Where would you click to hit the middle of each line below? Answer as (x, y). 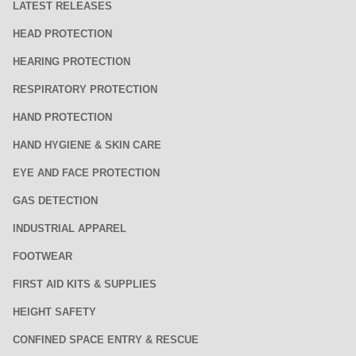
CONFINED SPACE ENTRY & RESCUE (106, 340)
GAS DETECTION (55, 201)
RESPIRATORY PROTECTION (85, 89)
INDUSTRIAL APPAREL (70, 228)
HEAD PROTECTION (62, 34)
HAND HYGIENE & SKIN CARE (87, 145)
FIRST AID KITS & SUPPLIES (85, 284)
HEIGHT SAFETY (54, 312)
